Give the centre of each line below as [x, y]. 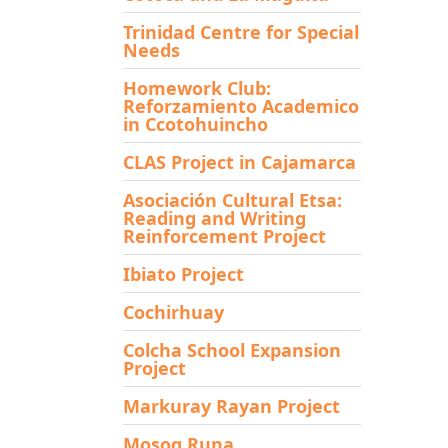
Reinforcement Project [224, 235]
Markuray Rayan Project [231, 405]
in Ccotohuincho [195, 123]
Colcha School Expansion [231, 349]
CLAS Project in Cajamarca [239, 161]
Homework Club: [196, 87]
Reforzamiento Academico [240, 105]
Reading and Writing [214, 217]
